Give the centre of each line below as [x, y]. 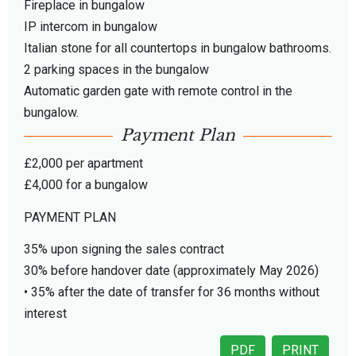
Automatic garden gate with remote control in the [158, 91]
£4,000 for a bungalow [86, 184]
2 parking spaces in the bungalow [116, 70]
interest [45, 314]
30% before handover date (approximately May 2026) [171, 271]
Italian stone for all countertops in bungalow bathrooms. [178, 48]
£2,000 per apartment [83, 163]
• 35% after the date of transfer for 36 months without [172, 292]
